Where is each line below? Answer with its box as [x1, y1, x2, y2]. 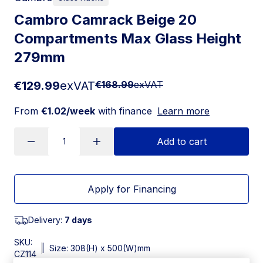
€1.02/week [41, 104, 95, 117]
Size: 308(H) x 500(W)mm [49, 242, 150, 253]
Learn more [157, 104, 210, 117]
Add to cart [156, 135, 207, 147]
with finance [95, 104, 152, 117]
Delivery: [28, 214, 65, 225]
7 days [65, 214, 92, 225]
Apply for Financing [87, 183, 176, 195]
